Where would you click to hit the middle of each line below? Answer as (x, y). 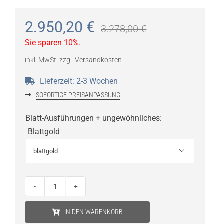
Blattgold (44, 132)
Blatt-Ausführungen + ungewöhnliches (92, 118)
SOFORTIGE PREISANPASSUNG (78, 95)
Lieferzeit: (58, 81)
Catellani (70, 192)
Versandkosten (98, 60)
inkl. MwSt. (41, 60)
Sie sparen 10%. (53, 43)
